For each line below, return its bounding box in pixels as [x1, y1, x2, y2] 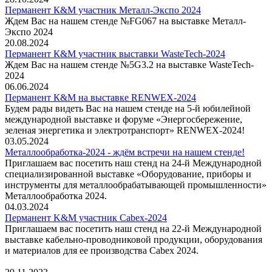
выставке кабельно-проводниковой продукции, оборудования [5, 234, 262, 245]
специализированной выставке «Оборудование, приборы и [5, 168, 251, 179]
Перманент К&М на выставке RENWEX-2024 [5, 92, 196, 103]
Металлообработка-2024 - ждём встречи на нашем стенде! [5, 146, 245, 157]
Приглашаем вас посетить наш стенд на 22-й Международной [5, 223, 262, 234]
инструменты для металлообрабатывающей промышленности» [5, 179, 267, 190]
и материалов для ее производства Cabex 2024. [5, 245, 199, 256]
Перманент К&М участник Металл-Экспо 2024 [5, 4, 201, 15]
